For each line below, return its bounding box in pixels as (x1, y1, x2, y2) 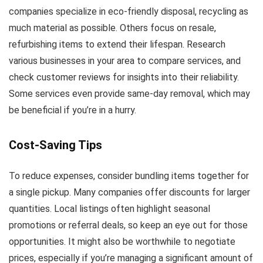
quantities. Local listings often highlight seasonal (9, 203, 210, 214)
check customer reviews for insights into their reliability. (9, 72, 239, 83)
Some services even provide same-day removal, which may (9, 88, 250, 99)
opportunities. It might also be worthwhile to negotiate (9, 236, 235, 247)
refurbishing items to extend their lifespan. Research (9, 39, 225, 50)
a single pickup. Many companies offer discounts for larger (9, 187, 250, 198)
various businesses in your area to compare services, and (9, 55, 241, 66)
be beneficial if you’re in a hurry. (9, 104, 136, 116)
